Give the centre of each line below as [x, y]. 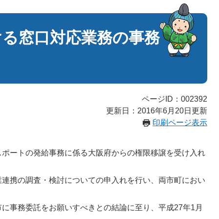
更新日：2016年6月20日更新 [157, 111]
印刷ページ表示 [180, 122]
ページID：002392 [175, 99]
